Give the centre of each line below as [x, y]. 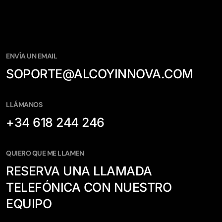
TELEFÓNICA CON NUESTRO [89, 187]
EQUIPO [29, 204]
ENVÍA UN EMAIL [32, 56]
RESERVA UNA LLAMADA [79, 171]
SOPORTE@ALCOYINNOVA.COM [100, 74]
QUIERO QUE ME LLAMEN [45, 153]
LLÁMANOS [24, 105]
